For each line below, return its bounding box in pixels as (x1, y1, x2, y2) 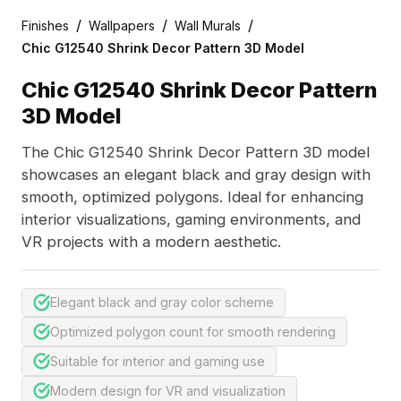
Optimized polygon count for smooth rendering (50, 324, 337, 340)
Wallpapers (88, 17, 155, 33)
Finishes (21, 17, 69, 33)
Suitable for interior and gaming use (50, 354, 266, 370)
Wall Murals (174, 17, 241, 33)
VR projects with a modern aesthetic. (21, 233, 281, 252)
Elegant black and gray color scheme (50, 294, 275, 311)
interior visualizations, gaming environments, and (21, 210, 361, 229)
